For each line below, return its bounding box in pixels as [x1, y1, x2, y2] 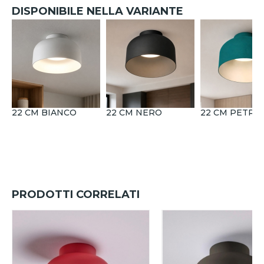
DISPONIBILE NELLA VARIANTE [12, 5, 183, 18]
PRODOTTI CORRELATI [12, 188, 140, 202]
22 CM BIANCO [12, 107, 77, 118]
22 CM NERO [106, 107, 162, 118]
